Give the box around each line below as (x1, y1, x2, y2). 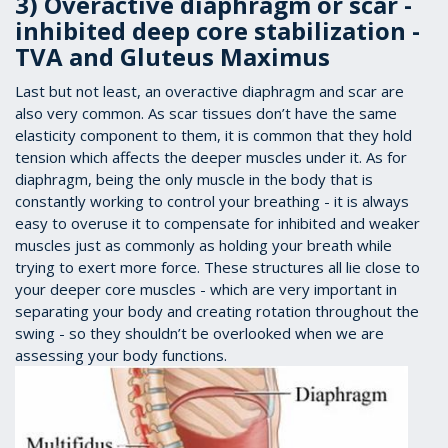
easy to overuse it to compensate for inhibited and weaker (15, 213, 420, 234)
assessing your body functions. (15, 345, 231, 366)
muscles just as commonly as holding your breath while (15, 235, 392, 256)
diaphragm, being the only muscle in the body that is (15, 169, 373, 190)
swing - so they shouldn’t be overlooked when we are (15, 323, 384, 344)
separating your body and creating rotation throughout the (15, 301, 419, 322)
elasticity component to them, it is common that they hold (15, 125, 412, 146)
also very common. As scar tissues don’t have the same (15, 103, 397, 124)
